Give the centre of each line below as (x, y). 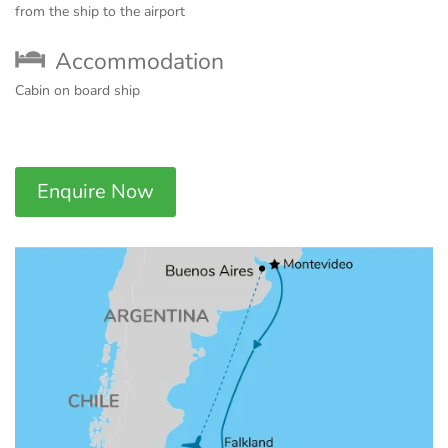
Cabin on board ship (77, 91)
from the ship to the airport (100, 12)
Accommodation (139, 62)
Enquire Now (95, 192)
